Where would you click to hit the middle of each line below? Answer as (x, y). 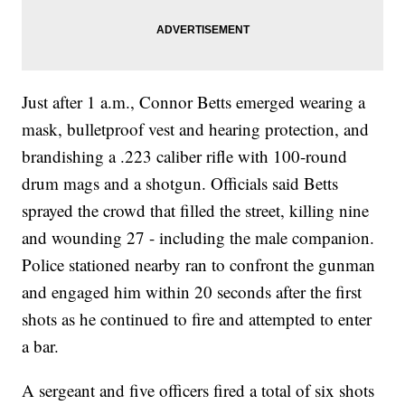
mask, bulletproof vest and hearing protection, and (196, 129)
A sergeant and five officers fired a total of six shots (198, 391)
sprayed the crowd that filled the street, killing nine (196, 211)
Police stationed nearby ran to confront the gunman (199, 265)
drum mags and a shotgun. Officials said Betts (180, 184)
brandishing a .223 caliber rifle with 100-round (185, 156)
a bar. (41, 346)
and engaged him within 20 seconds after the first (192, 292)
